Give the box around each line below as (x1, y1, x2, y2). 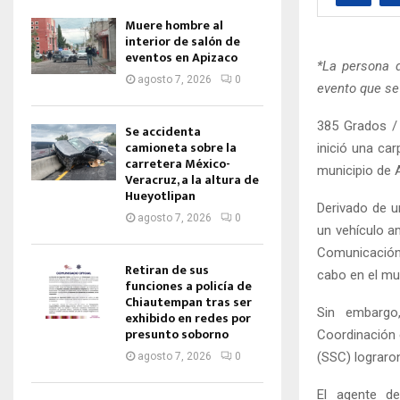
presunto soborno (125, 324, 229, 345)
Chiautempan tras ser (125, 292, 252, 312)
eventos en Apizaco (125, 47, 237, 68)
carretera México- (125, 154, 230, 174)
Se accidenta (125, 121, 201, 142)
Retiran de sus (125, 260, 209, 280)
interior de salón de (125, 31, 240, 52)
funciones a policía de (125, 276, 252, 296)
